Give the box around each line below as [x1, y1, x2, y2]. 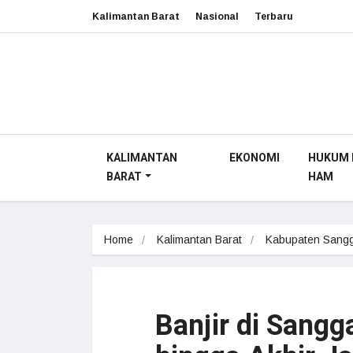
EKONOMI [229, 150, 280, 166]
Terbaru [255, 10, 293, 22]
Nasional [195, 10, 239, 22]
